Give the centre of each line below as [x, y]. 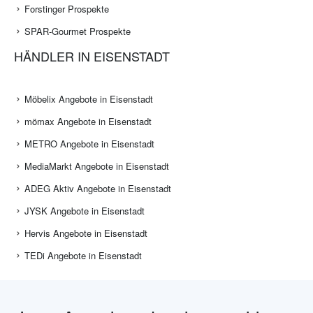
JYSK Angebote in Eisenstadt [85, 211]
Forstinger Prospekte [67, 9]
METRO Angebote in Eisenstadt [89, 144]
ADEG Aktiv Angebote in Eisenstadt [98, 189]
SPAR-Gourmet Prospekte [78, 31]
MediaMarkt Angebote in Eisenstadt [97, 166]
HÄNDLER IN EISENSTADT [92, 56]
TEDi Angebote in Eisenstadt [83, 256]
